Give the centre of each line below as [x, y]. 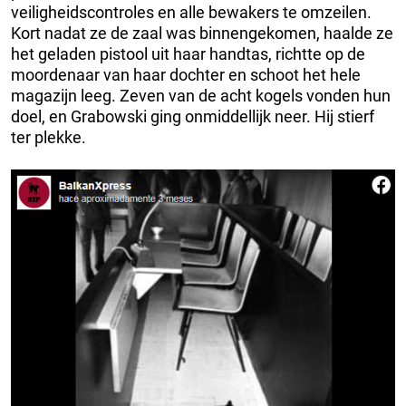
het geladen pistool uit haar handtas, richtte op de [188, 53]
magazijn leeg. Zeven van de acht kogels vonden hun [201, 95]
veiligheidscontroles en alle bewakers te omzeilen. [191, 12]
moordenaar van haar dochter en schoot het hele [186, 74]
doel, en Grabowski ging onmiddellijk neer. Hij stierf [193, 116]
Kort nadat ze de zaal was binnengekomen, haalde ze [202, 33]
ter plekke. [48, 137]
